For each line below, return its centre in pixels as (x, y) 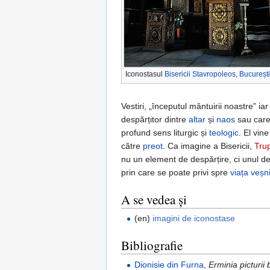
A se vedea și (154, 200)
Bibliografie (152, 246)
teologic (224, 133)
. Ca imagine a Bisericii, (209, 146)
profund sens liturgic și (165, 133)
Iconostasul (145, 74)
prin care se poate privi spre (176, 173)
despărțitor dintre (155, 120)
